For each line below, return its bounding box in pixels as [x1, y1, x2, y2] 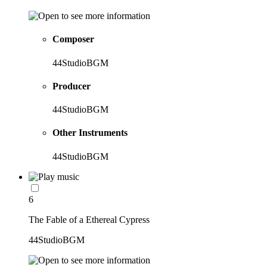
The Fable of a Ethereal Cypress [29, 214, 150, 225]
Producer [52, 80, 91, 91]
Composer [52, 34, 94, 45]
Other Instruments [52, 128, 128, 138]
